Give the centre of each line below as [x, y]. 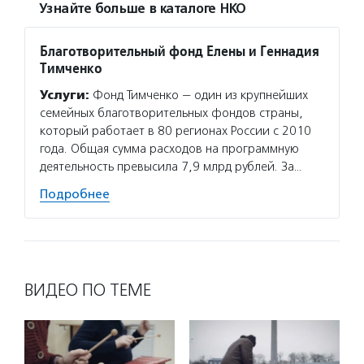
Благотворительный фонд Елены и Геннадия [180, 51]
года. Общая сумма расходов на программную [169, 149]
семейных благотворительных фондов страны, [171, 113]
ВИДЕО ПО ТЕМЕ [88, 290]
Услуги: [65, 95]
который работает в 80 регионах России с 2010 [175, 131]
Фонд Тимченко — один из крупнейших [199, 95]
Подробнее [75, 194]
